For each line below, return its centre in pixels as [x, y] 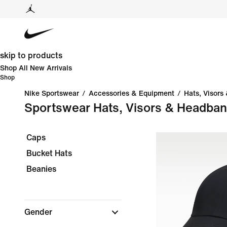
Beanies [41, 169]
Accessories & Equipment [131, 93]
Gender [39, 212]
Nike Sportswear [52, 93]
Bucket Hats [49, 153]
